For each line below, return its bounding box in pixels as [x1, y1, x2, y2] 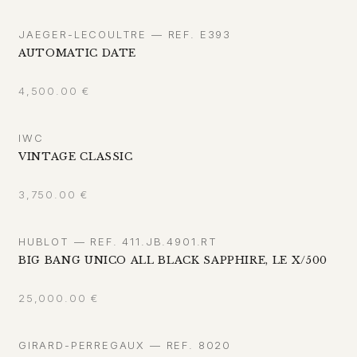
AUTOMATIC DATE [18, 46, 137, 61]
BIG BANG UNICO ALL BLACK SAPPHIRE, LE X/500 [18, 253, 328, 268]
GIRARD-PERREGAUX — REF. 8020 [18, 339, 231, 352]
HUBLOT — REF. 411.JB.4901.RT [18, 235, 218, 249]
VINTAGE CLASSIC [18, 150, 133, 164]
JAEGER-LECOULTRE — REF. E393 [18, 28, 231, 41]
